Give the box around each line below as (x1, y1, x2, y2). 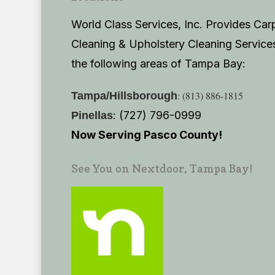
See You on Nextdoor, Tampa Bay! (71, 162, 252, 175)
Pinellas (71, 109, 113, 122)
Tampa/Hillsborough (71, 90, 177, 102)
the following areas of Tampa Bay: (71, 57, 246, 70)
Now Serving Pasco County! (71, 128, 222, 141)
